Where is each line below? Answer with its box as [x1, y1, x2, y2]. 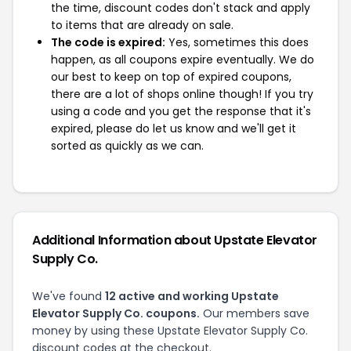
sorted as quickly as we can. [51, 138, 204, 154]
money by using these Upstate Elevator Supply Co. [32, 323, 308, 338]
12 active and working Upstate [105, 288, 279, 304]
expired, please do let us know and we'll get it [51, 121, 296, 136]
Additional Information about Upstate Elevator [32, 231, 318, 249]
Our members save [200, 306, 309, 321]
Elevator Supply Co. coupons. [32, 306, 200, 321]
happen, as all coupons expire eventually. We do [51, 52, 314, 67]
